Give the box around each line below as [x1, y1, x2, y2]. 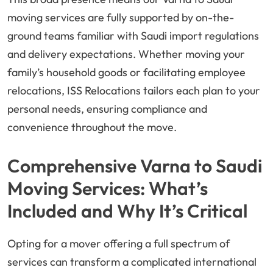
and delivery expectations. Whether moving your [7, 47, 245, 62]
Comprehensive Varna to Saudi [7, 154, 262, 178]
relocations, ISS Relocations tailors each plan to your [7, 83, 260, 98]
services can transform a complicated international [7, 255, 257, 269]
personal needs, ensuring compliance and [7, 102, 207, 116]
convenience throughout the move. [7, 120, 177, 135]
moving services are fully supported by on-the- [7, 10, 234, 25]
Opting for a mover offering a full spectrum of [7, 236, 230, 251]
